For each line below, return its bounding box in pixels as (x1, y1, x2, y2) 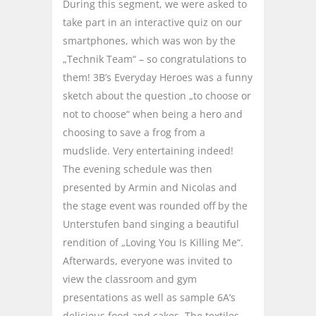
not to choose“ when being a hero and (63, 107, 243, 121)
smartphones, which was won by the (63, 33, 236, 47)
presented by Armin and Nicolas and (63, 180, 237, 194)
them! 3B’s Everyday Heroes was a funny (63, 70, 253, 84)
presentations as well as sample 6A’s (63, 290, 236, 304)
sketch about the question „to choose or (63, 88, 251, 102)
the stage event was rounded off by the (63, 198, 248, 212)
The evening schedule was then (63, 162, 212, 176)
